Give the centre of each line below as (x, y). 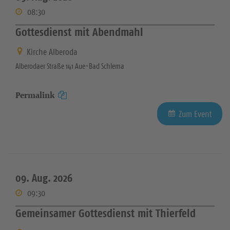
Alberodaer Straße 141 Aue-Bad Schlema (70, 66)
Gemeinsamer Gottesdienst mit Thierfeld (106, 213)
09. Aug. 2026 (44, 178)
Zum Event (195, 114)
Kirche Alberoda (52, 52)
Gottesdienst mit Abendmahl (79, 32)
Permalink (35, 95)
